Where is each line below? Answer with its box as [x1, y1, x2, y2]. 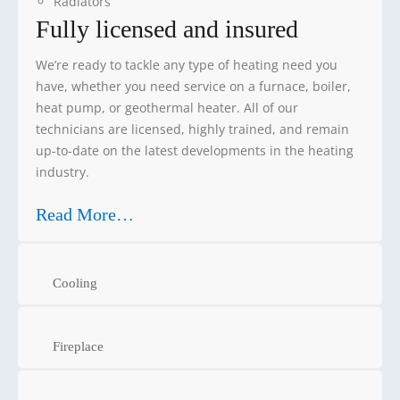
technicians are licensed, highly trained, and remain [36, 120, 349, 137]
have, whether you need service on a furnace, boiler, [36, 77, 351, 95]
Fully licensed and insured [36, 14, 298, 43]
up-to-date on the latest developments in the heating [36, 141, 354, 159]
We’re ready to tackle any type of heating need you [36, 55, 337, 73]
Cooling [53, 275, 97, 290]
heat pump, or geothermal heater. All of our [36, 98, 298, 116]
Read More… [36, 204, 134, 224]
